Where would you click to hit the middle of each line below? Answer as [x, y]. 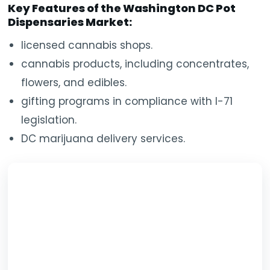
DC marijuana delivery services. [103, 139]
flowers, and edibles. [74, 83]
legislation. [49, 120]
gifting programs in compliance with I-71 [127, 102]
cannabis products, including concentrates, [135, 64]
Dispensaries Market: [70, 22]
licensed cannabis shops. [87, 46]
